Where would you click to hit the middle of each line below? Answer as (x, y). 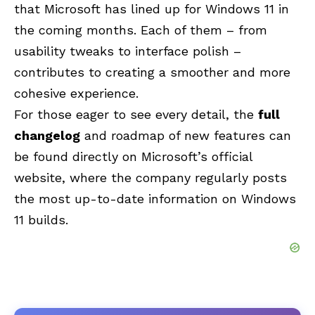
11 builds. (41, 220)
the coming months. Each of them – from (141, 30)
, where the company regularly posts (174, 178)
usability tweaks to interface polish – (128, 51)
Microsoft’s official (197, 157)
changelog (47, 136)
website (38, 178)
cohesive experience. (76, 94)
